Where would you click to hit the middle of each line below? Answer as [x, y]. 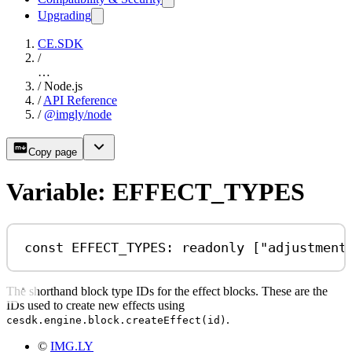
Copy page [53, 152]
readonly [213, 247]
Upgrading [64, 16]
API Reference [80, 101]
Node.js [63, 86]
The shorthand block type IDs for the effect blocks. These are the [167, 291]
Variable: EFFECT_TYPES [156, 191]
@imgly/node [78, 115]
